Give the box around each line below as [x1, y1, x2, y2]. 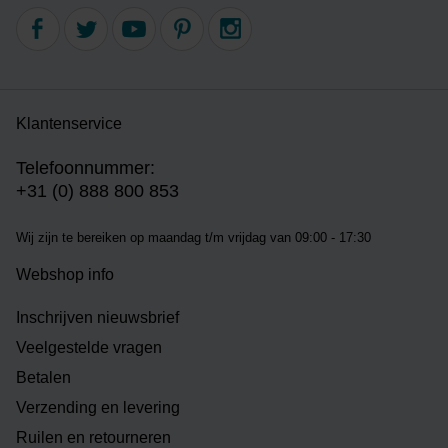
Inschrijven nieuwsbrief [16, 309, 179, 327]
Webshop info [16, 265, 114, 283]
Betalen [16, 369, 71, 387]
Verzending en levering [16, 399, 180, 417]
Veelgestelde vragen [16, 339, 162, 357]
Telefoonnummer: [16, 157, 155, 178]
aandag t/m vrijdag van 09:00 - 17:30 [159, 229, 371, 245]
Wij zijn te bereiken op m [16, 229, 159, 245]
